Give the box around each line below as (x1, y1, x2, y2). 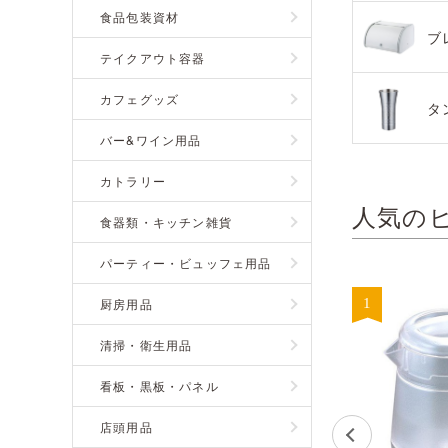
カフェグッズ (100, 90, 180, 107)
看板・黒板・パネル (100, 377, 219, 394)
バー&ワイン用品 (100, 131, 202, 148)
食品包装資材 (100, 8, 180, 25)
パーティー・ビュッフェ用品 (100, 254, 272, 271)
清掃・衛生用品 (100, 336, 193, 353)
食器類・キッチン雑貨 (100, 213, 232, 230)
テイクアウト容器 (100, 49, 206, 66)
